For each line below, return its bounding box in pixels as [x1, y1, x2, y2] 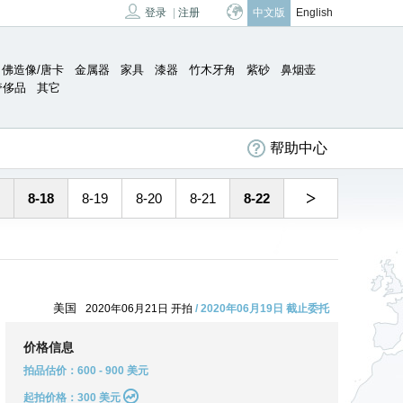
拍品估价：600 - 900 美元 [23, 364, 148, 377]
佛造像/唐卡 [2, 63, 64, 76]
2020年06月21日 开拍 [85, 302, 195, 315]
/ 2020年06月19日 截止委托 [195, 302, 329, 315]
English [296, 6, 333, 19]
